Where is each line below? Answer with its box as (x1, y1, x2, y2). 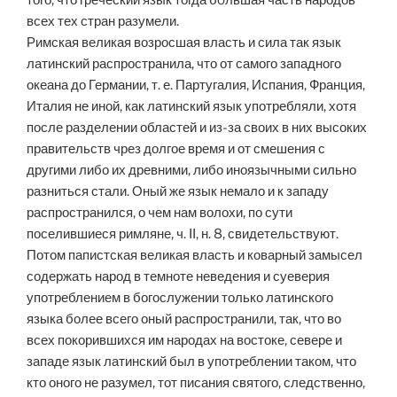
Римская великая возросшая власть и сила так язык (27, 35, 341, 51)
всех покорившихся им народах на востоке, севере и (27, 332, 342, 349)
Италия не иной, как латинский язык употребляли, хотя (27, 98, 356, 115)
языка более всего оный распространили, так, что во (27, 311, 341, 328)
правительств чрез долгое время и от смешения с (27, 141, 325, 158)
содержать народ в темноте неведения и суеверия (27, 269, 330, 285)
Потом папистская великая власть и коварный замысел (27, 247, 362, 264)
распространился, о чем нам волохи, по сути (27, 205, 292, 222)
